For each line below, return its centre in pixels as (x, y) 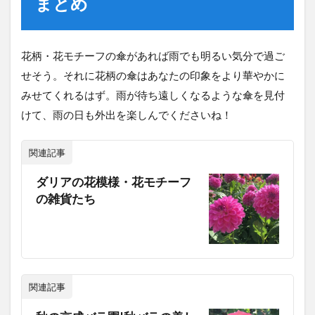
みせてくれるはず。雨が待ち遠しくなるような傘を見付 (153, 95)
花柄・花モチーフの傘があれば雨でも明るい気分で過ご (153, 55)
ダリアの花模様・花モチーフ (114, 182)
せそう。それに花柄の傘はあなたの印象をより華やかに (153, 75)
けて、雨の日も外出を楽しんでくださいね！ (127, 114)
